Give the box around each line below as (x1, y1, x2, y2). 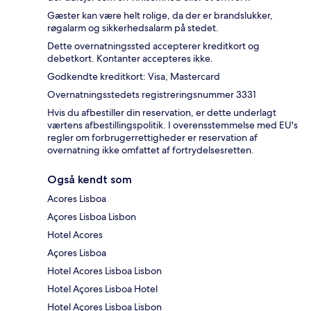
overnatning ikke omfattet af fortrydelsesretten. (47, 144, 254, 157)
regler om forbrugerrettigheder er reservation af (47, 131, 258, 144)
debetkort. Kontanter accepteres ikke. (47, 52, 213, 65)
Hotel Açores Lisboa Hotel (47, 283, 158, 296)
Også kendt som (47, 173, 132, 187)
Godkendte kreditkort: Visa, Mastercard (47, 70, 220, 83)
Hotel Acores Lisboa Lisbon (47, 264, 162, 278)
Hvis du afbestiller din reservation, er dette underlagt (47, 106, 276, 119)
